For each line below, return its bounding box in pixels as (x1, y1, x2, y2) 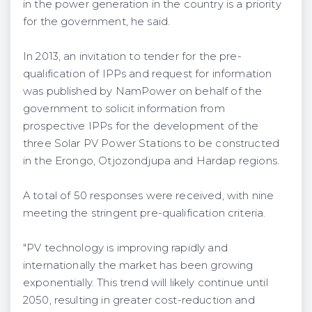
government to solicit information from (23, 102, 225, 115)
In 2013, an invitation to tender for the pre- (23, 49, 242, 63)
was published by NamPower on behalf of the (23, 84, 263, 97)
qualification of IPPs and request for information (23, 67, 272, 80)
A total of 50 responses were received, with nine (23, 189, 274, 202)
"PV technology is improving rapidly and (23, 241, 228, 254)
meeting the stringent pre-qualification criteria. (23, 206, 266, 219)
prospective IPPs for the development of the (23, 119, 259, 132)
